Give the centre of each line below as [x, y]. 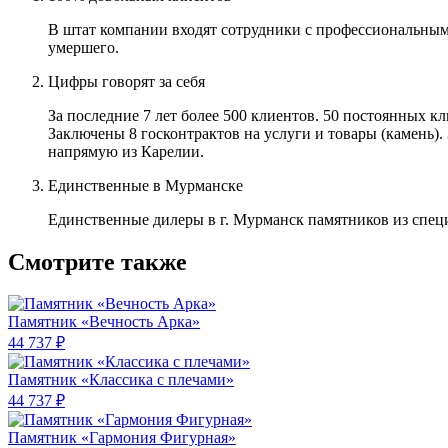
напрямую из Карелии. [126, 151]
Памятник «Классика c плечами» [121, 380]
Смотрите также [97, 261]
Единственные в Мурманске [145, 185]
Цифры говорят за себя [126, 81]
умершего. [83, 47]
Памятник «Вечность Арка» [104, 322]
